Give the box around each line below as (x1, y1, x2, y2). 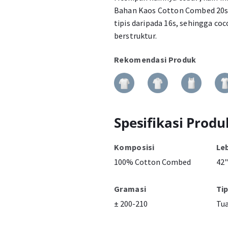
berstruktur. (114, 31, 157, 41)
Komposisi (114, 142, 155, 152)
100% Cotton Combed (114, 157, 191, 167)
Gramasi (114, 184, 147, 194)
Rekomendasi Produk (114, 54, 196, 65)
